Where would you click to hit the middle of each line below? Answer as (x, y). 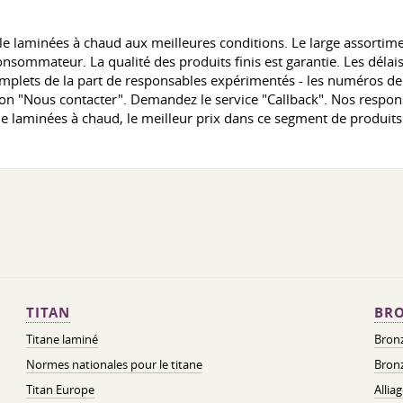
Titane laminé (62, 339)
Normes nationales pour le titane (114, 364)
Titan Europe (60, 390)
